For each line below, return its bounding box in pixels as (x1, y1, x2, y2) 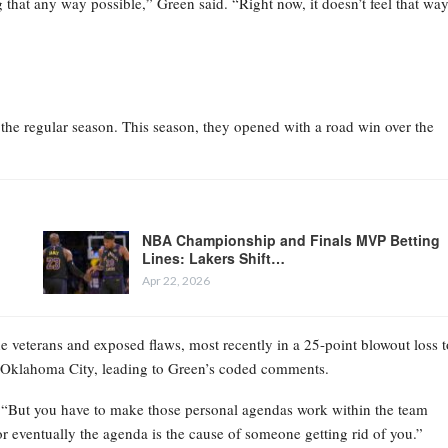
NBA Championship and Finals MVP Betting (141, 229, 440, 250)
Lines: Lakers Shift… (141, 247, 285, 268)
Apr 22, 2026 (141, 272, 210, 288)
